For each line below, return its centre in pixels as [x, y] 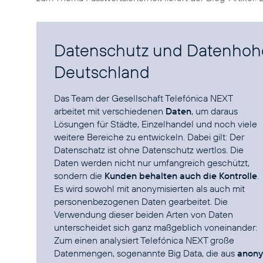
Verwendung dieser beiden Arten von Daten [144, 214]
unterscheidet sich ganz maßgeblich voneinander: [156, 227]
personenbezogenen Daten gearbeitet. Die [141, 201]
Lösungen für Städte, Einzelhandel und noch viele [156, 124]
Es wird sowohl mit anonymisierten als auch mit [149, 188]
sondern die [78, 176]
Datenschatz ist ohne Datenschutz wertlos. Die [149, 150]
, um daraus [215, 111]
